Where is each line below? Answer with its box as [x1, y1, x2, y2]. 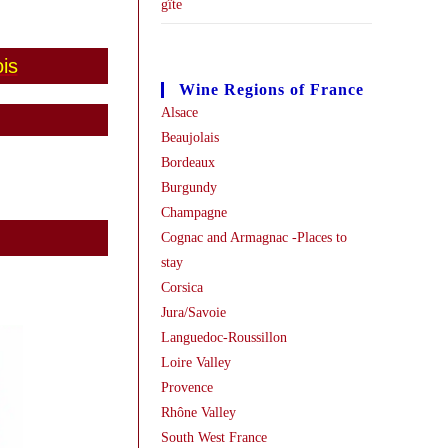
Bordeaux [160, 155, 215, 170]
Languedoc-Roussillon [160, 330, 287, 345]
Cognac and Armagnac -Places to [160, 230, 347, 245]
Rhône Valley [160, 405, 236, 420]
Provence [160, 380, 213, 395]
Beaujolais [160, 130, 219, 145]
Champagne [160, 205, 227, 220]
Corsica [160, 280, 203, 295]
